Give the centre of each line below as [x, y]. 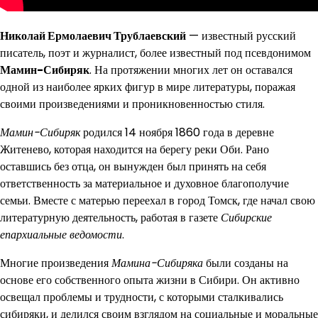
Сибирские [246, 218]
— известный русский [241, 36]
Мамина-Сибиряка [157, 263]
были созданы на [246, 263]
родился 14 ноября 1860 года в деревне [177, 132]
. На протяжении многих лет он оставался [191, 70]
